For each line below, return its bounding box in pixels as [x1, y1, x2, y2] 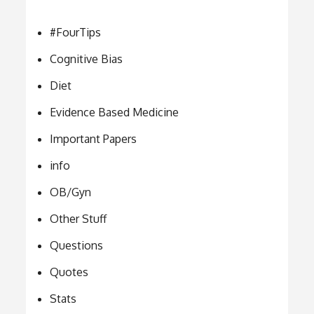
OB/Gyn [50, 184, 92, 199]
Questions [50, 238, 104, 252]
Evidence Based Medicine [50, 104, 179, 119]
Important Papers [50, 131, 137, 146]
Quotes [50, 264, 89, 279]
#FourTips [50, 25, 102, 39]
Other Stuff [50, 211, 107, 226]
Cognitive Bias [50, 51, 123, 66]
